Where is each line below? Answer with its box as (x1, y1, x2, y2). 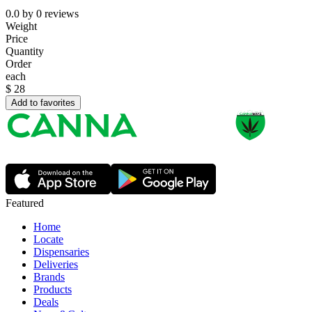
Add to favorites (11, 97, 75, 109)
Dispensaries (33, 246, 89, 258)
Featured (6, 197, 44, 210)
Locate (33, 233, 63, 246)
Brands (33, 271, 65, 283)
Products (33, 283, 72, 296)
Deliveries (33, 258, 78, 271)
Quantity (6, 45, 44, 58)
